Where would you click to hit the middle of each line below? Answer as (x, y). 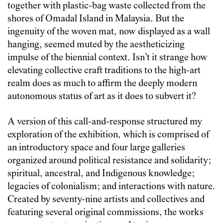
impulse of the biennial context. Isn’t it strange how (108, 58)
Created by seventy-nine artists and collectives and (106, 200)
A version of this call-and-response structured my (105, 122)
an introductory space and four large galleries (96, 148)
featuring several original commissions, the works (106, 213)
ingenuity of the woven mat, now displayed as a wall (109, 32)
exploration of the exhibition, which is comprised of (108, 135)
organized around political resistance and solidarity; (109, 161)
